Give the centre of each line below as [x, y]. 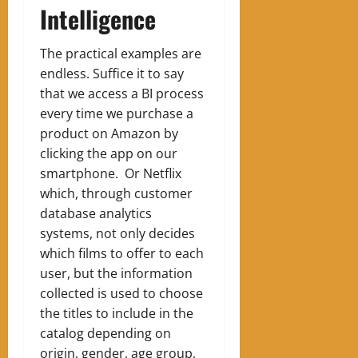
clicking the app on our [109, 154]
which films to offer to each [122, 254]
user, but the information [116, 274]
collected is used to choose [121, 294]
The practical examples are [121, 54]
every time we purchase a [117, 114]
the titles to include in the [117, 314]
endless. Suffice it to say [112, 74]
